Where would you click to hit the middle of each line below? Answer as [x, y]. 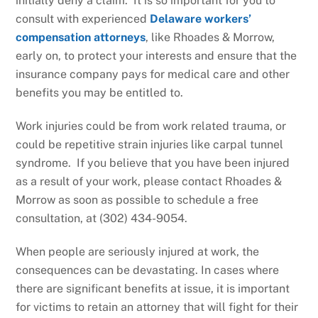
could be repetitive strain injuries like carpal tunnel [150, 145]
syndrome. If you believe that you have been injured [153, 163]
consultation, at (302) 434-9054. [102, 219]
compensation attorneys [81, 38]
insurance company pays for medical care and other [153, 75]
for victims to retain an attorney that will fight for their [157, 307]
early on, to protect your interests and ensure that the [157, 56]
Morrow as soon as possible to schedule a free [137, 200]
